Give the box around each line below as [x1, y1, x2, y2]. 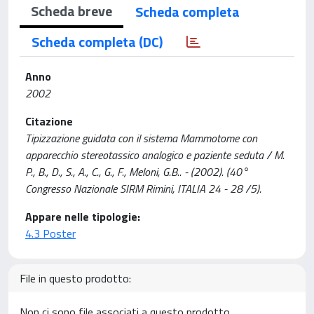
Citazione [25, 113, 73, 130]
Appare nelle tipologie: [25, 208, 140, 225]
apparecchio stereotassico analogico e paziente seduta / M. [25, 146, 285, 163]
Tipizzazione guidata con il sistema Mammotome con [25, 130, 257, 146]
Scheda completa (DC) [32, 31, 163, 53]
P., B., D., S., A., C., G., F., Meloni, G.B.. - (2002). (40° [25, 163, 248, 180]
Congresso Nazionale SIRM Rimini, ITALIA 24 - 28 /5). [25, 180, 261, 197]
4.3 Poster [25, 225, 76, 242]
